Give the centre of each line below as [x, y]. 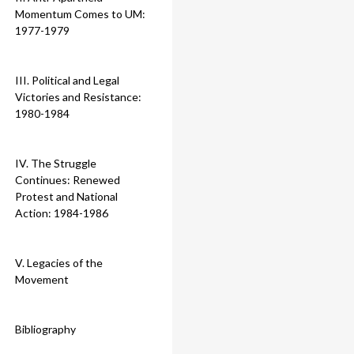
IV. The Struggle [56, 164]
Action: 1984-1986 [62, 213]
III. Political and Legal [67, 81]
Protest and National [66, 197]
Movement [42, 280]
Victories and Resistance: [78, 97]
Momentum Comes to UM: [80, 14]
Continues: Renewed [68, 180]
